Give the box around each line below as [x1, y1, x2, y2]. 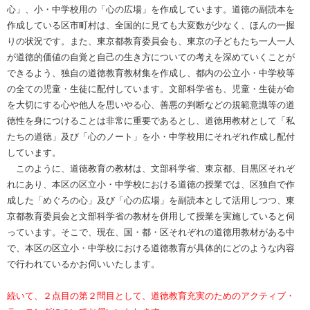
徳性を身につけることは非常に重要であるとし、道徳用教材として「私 [7, 115, 295, 126]
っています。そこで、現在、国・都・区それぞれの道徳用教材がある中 [7, 226, 295, 237]
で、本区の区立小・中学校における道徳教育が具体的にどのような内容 [7, 242, 295, 253]
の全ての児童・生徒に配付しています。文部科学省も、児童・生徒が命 [7, 83, 295, 94]
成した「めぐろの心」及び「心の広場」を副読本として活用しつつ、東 [7, 194, 295, 206]
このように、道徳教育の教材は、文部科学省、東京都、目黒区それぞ [7, 163, 295, 174]
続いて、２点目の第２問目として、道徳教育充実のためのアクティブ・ [7, 290, 295, 301]
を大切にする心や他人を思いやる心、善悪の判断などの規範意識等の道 [7, 99, 295, 110]
